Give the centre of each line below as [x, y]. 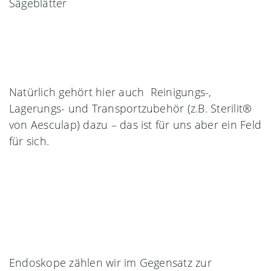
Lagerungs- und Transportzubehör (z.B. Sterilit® [131, 108]
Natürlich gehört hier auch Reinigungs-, [110, 92]
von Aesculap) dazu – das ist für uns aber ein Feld [135, 124]
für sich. [29, 141]
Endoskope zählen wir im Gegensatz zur [110, 262]
